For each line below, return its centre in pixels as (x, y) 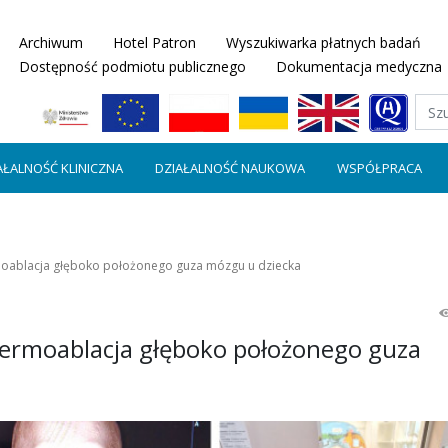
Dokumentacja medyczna (359, 66)
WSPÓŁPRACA (379, 168)
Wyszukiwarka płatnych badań (323, 42)
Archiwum (51, 42)
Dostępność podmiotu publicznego (132, 66)
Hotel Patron (154, 42)
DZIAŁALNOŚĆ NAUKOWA (230, 168)
